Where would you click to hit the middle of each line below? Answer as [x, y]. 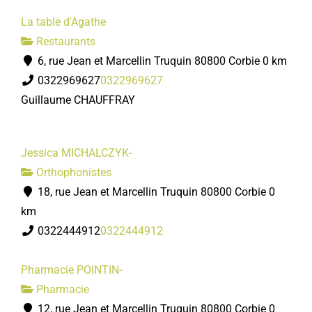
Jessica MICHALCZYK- [76, 153]
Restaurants [64, 41]
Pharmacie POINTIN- [71, 270]
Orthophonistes [72, 172]
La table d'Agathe [63, 22]
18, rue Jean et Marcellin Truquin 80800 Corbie [150, 192]
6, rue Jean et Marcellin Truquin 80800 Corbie [147, 61]
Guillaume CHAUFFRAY [78, 100]
